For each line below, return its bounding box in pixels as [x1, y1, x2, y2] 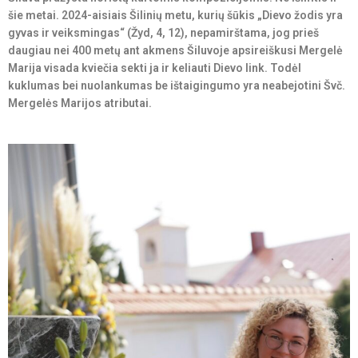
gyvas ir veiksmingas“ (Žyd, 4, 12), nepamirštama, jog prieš [8, 26, 319, 39]
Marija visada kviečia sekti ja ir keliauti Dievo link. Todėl [8, 62, 301, 74]
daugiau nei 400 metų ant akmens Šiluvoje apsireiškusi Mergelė [8, 44, 343, 57]
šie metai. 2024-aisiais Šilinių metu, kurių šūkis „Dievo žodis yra [8, 9, 343, 22]
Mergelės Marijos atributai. [8, 97, 152, 109]
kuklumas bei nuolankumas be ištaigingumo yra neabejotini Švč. [8, 79, 345, 92]
